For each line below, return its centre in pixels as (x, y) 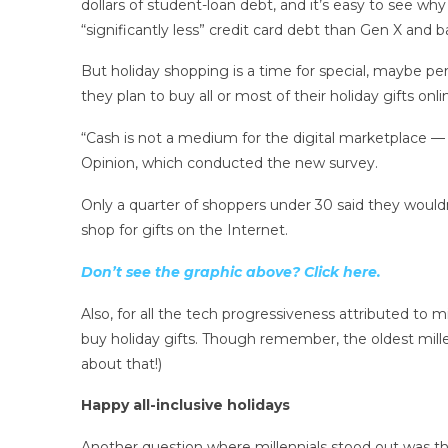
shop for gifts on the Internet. (184, 230)
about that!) (121, 363)
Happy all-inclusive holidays (185, 405)
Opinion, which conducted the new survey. (229, 163)
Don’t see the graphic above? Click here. (230, 271)
